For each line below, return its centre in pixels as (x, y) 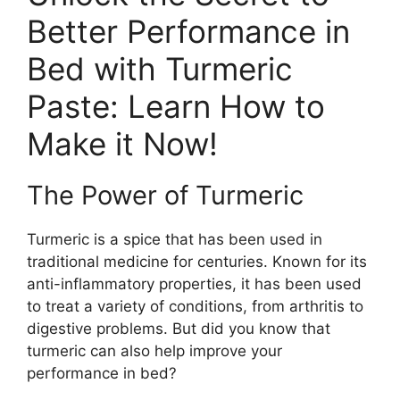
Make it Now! (122, 144)
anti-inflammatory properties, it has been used (194, 284)
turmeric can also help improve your (154, 351)
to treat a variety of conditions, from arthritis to (195, 306)
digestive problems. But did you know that (179, 329)
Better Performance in (188, 31)
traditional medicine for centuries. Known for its (197, 262)
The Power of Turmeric (165, 195)
